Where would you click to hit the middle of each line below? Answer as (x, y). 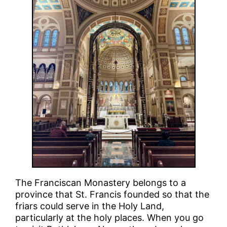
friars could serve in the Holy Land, (90, 206)
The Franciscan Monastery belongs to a (101, 182)
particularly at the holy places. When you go (110, 217)
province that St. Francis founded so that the (112, 194)
